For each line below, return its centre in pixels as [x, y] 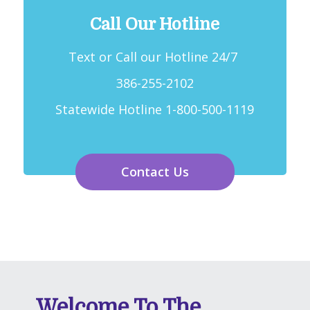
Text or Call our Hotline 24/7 [155, 56]
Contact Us [155, 171]
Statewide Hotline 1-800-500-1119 [155, 109]
